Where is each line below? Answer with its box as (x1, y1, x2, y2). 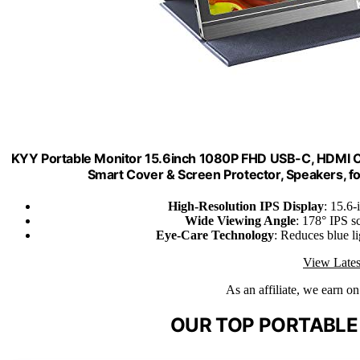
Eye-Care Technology (155, 227, 274, 242)
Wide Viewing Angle (184, 213, 296, 227)
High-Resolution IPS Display (168, 198, 324, 213)
